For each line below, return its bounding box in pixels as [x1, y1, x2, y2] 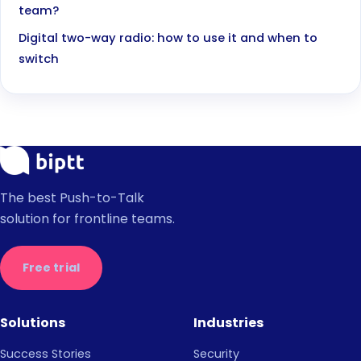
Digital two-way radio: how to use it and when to [19, 30, 318, 47]
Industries [193, 313, 263, 332]
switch [19, 51, 60, 68]
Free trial [22, 259, 81, 276]
